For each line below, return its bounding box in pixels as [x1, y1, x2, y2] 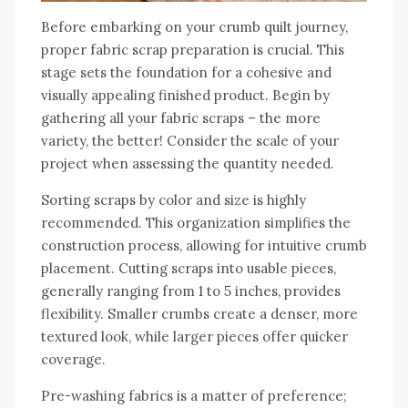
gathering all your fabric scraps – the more [41, 108, 321, 127]
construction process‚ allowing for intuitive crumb [41, 236, 367, 254]
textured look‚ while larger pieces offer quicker [41, 327, 348, 345]
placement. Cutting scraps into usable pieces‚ [41, 259, 336, 277]
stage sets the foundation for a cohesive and [41, 63, 331, 81]
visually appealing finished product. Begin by [41, 86, 330, 104]
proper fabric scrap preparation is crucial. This [41, 40, 344, 58]
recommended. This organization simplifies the [41, 213, 351, 231]
